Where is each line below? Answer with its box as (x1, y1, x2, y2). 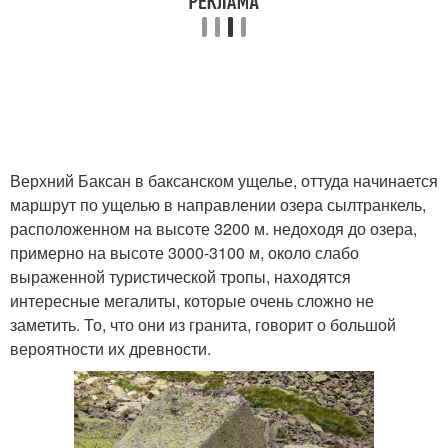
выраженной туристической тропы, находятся (10, 265, 351, 288)
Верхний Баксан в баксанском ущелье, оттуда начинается (10, 169, 438, 192)
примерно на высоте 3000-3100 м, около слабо (10, 241, 359, 264)
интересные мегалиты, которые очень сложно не (10, 289, 374, 312)
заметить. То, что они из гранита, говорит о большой (10, 313, 396, 336)
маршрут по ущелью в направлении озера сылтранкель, (10, 193, 426, 216)
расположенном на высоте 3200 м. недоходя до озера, (10, 217, 417, 240)
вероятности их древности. (10, 337, 211, 360)
